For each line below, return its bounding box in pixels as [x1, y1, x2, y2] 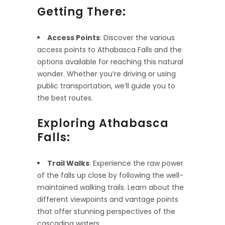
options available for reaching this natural [37, 56, 183, 67]
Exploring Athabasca [37, 115, 169, 131]
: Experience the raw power [89, 158, 183, 168]
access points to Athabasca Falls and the [37, 44, 182, 55]
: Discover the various [100, 32, 175, 43]
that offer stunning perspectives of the [37, 206, 175, 216]
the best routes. [37, 92, 93, 103]
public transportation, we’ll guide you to [37, 80, 175, 91]
